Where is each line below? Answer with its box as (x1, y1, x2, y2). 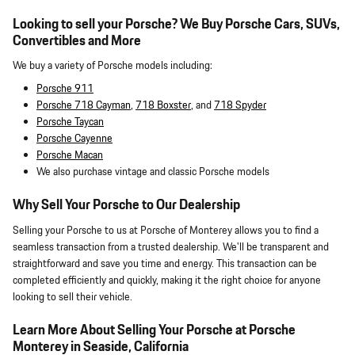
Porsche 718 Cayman (36, 97, 131, 114)
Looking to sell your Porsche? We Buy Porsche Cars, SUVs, (13, 13, 340, 35)
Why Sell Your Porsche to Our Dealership (13, 195, 240, 216)
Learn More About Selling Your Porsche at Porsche (13, 319, 296, 341)
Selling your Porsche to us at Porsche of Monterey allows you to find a (13, 222, 319, 239)
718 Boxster (136, 97, 191, 114)
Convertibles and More (13, 30, 141, 52)
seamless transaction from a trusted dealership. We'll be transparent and (13, 239, 329, 255)
